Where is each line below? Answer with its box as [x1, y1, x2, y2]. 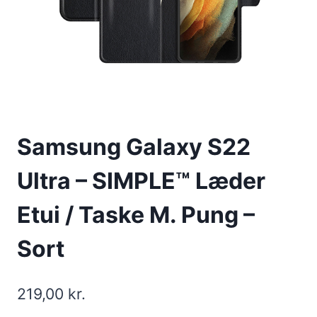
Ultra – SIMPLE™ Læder [17, 167, 265, 195]
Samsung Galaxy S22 [17, 133, 250, 161]
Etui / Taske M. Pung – [17, 201, 255, 229]
